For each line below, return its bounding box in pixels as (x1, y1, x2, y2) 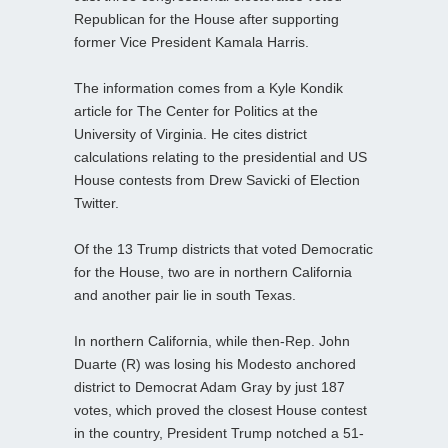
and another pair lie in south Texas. (74, 287, 296, 304)
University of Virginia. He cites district (74, 126, 307, 143)
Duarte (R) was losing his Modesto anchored (74, 356, 356, 373)
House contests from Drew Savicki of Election (74, 172, 360, 189)
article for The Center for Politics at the (74, 103, 318, 120)
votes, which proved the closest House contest (74, 402, 367, 419)
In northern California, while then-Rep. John (74, 333, 350, 350)
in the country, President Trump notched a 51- (74, 425, 364, 442)
